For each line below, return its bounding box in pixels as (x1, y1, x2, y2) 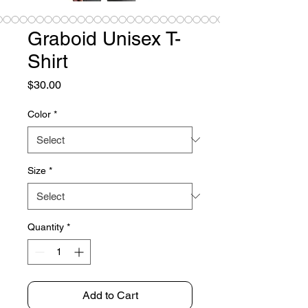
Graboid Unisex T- (27, 27, 181, 49)
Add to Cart (82, 288, 138, 302)
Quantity (27, 221, 64, 232)
